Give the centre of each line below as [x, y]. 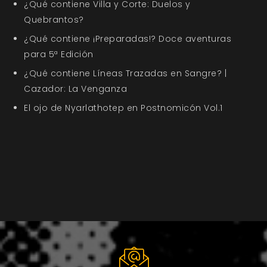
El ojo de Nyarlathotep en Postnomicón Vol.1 [123, 108]
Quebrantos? [54, 20]
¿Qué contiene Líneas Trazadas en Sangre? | [125, 74]
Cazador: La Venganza [75, 89]
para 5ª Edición [59, 55]
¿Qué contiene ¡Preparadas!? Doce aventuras [128, 39]
